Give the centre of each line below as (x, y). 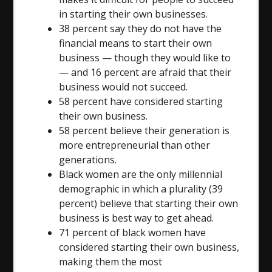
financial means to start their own (136, 43)
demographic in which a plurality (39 (141, 189)
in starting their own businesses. (134, 14)
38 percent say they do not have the (141, 28)
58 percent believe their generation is (144, 130)
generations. (88, 159)
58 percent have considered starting (141, 101)
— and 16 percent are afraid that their (145, 72)
